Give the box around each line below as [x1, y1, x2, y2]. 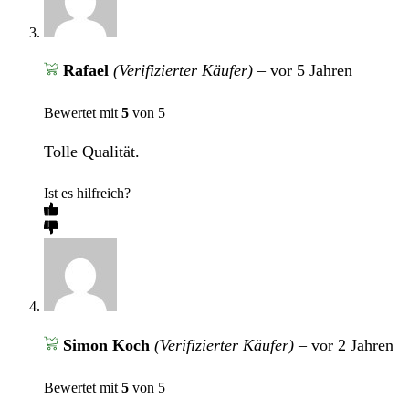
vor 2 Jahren [310, 335, 393, 354]
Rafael [62, 61, 113, 80]
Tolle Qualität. [44, 142, 140, 161]
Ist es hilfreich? [44, 185, 131, 202]
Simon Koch [62, 335, 154, 354]
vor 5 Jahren [269, 61, 352, 80]
